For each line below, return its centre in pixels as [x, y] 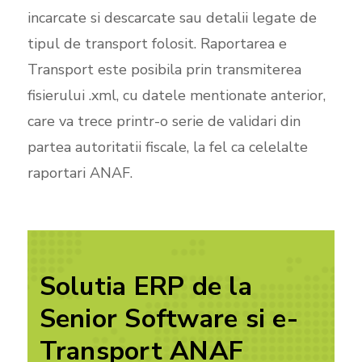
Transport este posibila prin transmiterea [164, 69]
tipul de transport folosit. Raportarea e [157, 43]
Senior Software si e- [168, 318]
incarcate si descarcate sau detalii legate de [172, 17]
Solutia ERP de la [145, 286]
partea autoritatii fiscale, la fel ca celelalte [167, 147]
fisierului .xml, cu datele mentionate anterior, [176, 95]
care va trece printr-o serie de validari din [164, 121]
